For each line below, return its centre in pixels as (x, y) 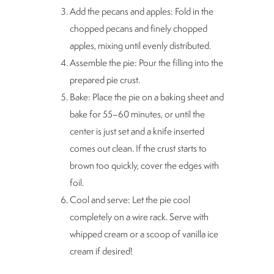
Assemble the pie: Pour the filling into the (146, 63)
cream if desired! (101, 251)
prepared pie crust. (105, 80)
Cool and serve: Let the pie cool (130, 200)
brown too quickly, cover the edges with (144, 165)
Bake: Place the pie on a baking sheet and (147, 97)
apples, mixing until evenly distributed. (140, 46)
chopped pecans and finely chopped (139, 28)
